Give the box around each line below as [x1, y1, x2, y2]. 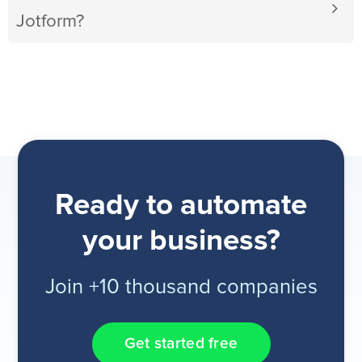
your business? [82, 226, 280, 257]
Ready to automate [55, 191, 307, 221]
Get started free [124, 335, 238, 351]
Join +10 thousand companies [44, 277, 318, 298]
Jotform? [16, 12, 84, 32]
